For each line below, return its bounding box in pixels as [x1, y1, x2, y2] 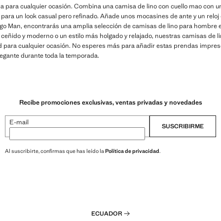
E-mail [9, 117, 29, 126]
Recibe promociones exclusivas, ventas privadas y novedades [19, 98, 202, 107]
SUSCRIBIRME [162, 122, 204, 130]
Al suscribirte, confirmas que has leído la [5, 147, 105, 154]
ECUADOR [91, 210, 122, 218]
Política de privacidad [105, 147, 159, 154]
